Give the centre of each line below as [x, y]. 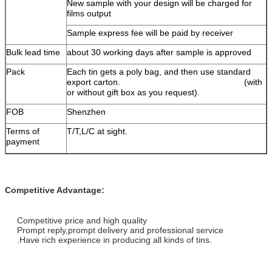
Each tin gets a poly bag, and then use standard [159, 71]
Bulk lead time [33, 52]
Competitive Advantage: [55, 190]
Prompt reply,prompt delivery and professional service [120, 230]
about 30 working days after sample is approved [159, 52]
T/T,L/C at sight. [97, 131]
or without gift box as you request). [133, 92]
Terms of [23, 131]
